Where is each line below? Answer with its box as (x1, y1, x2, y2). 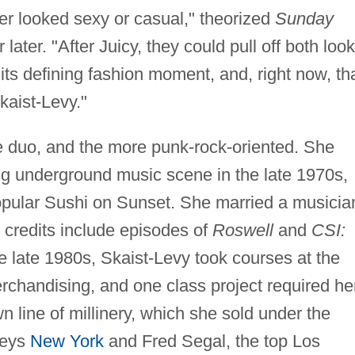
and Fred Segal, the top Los (103, 330, 320, 351)
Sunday (274, 8, 334, 29)
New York (29, 330, 104, 351)
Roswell (212, 219, 273, 240)
